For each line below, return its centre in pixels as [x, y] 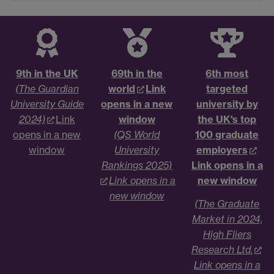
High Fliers [227, 235]
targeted [227, 89]
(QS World [137, 135]
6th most [227, 74]
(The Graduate [227, 204]
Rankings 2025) [137, 165]
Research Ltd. [222, 250]
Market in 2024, [227, 219]
